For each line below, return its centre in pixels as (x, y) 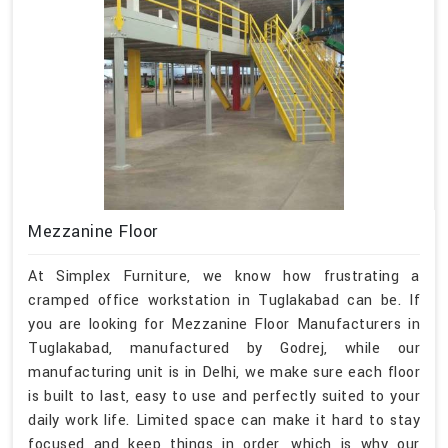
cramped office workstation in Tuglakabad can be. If (224, 300)
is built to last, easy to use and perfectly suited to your (224, 396)
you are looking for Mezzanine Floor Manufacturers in (224, 324)
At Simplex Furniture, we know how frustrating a (224, 276)
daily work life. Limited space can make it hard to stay (224, 420)
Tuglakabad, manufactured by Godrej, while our (224, 348)
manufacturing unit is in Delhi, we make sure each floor (224, 372)
